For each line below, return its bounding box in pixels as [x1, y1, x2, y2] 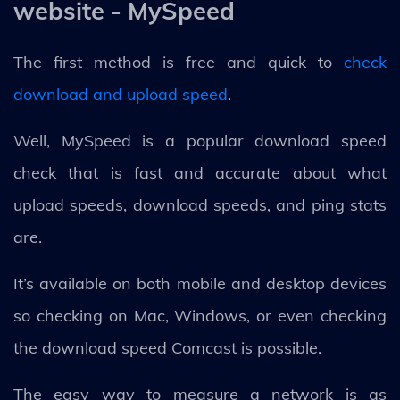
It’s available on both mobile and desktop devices [13, 272, 387, 294]
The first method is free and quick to [13, 51, 344, 72]
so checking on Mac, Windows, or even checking [13, 304, 387, 326]
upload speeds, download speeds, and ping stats [13, 194, 387, 215]
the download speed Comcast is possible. [13, 337, 321, 358]
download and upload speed [13, 83, 228, 104]
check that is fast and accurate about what [13, 162, 387, 183]
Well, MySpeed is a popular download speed [13, 129, 387, 151]
